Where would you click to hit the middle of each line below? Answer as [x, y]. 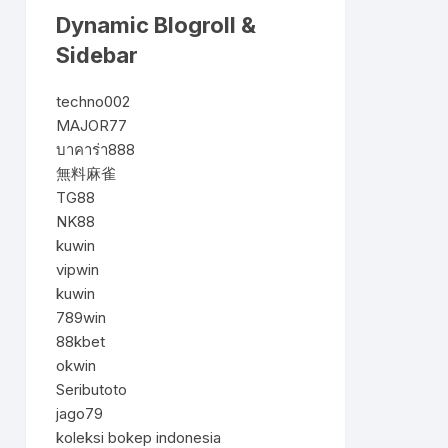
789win [81, 317]
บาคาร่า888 [95, 149]
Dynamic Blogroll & [156, 25]
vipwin [77, 269]
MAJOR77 [91, 125]
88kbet [80, 341]
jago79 [79, 413]
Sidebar [97, 55]
